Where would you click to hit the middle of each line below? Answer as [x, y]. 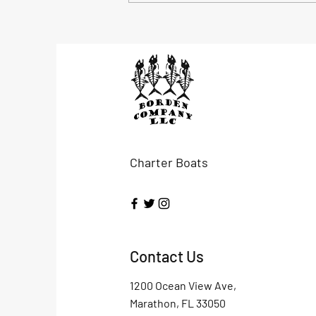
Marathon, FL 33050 [177, 303]
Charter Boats [169, 163]
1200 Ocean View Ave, [183, 286]
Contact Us [166, 256]
